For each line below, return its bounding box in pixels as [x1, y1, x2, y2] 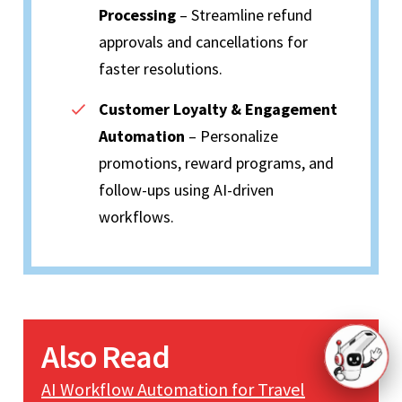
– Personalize [185, 126, 278, 147]
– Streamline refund [176, 4, 312, 26]
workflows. [99, 206, 174, 228]
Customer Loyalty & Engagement [99, 99, 337, 120]
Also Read [41, 336, 170, 378]
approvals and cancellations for [99, 31, 308, 53]
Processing [99, 4, 176, 26]
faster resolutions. [99, 58, 223, 80]
